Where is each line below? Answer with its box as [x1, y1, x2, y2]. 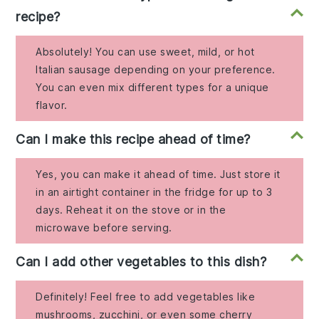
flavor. [36, 99, 68, 112]
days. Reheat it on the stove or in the [36, 204, 226, 216]
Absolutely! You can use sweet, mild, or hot [36, 46, 255, 58]
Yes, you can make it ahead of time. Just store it [36, 168, 281, 181]
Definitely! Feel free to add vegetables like [36, 291, 256, 303]
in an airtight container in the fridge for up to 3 [36, 186, 273, 199]
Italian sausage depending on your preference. [36, 63, 276, 76]
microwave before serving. [36, 221, 172, 234]
